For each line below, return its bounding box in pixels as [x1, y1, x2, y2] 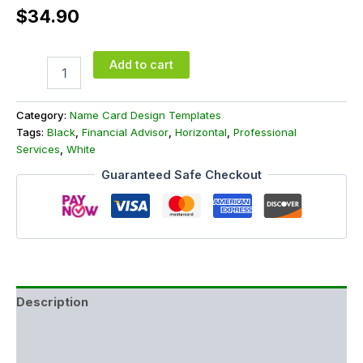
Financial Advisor [82, 126, 169, 139]
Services [16, 143, 60, 156]
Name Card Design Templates [70, 109, 221, 122]
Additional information [16, 326, 154, 341]
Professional [233, 126, 297, 139]
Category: [16, 109, 70, 122]
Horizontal [175, 126, 227, 139]
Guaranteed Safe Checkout [101, 167, 262, 182]
